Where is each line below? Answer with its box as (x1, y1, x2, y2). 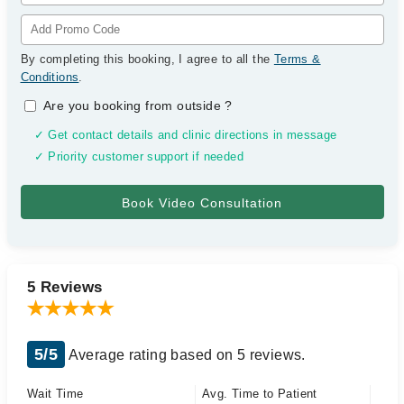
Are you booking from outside (43, 98, 225, 113)
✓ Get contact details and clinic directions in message (33, 129, 337, 142)
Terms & (273, 52, 321, 66)
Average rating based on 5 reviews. (65, 347, 306, 363)
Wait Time (27, 387, 84, 400)
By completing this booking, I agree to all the (20, 52, 274, 66)
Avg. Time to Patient (202, 387, 317, 400)
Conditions (20, 70, 79, 84)
